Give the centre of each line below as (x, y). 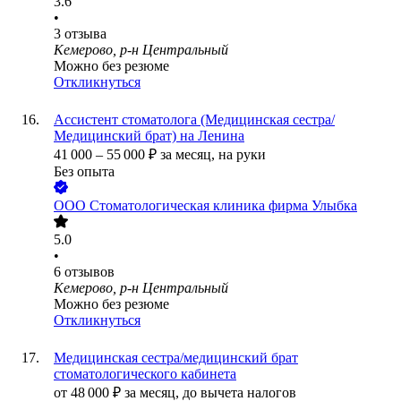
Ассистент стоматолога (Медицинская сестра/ (194, 120)
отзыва (85, 34)
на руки (242, 155)
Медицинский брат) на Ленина (149, 136)
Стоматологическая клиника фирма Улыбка (223, 206)
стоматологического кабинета (145, 374)
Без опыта (84, 172)
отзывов (90, 272)
